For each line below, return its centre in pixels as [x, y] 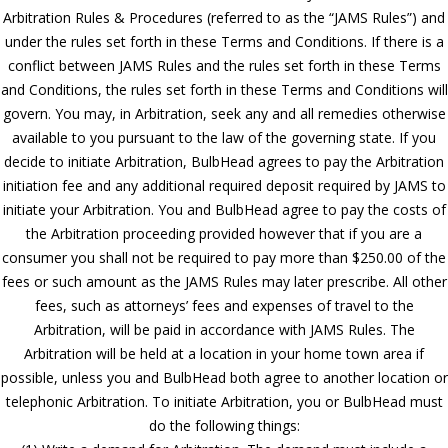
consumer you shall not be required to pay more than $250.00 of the [224, 257]
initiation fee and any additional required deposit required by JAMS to [224, 185]
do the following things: [224, 425]
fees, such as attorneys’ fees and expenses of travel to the [224, 305]
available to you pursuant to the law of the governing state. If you [224, 137]
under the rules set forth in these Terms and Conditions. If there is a [224, 41]
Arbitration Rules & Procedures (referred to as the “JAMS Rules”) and [224, 17]
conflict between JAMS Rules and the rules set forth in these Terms [224, 65]
